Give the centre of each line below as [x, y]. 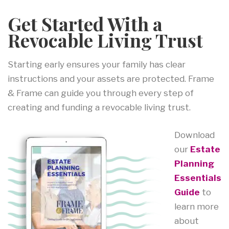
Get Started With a [85, 24]
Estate [205, 149]
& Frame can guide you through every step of [101, 93]
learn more [196, 206]
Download [194, 135]
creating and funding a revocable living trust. [99, 108]
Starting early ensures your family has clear [97, 65]
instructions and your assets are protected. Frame [111, 79]
